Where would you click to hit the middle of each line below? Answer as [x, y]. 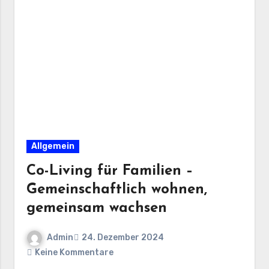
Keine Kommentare [74, 252]
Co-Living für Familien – [110, 171]
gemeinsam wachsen [97, 208]
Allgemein [53, 146]
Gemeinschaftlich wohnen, [117, 189]
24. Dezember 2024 [123, 238]
